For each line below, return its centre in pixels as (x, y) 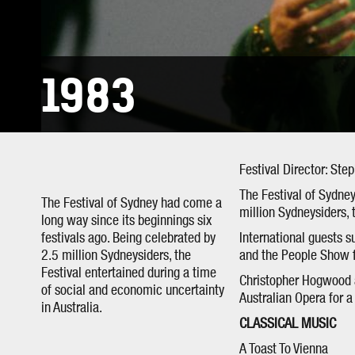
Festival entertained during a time (129, 273)
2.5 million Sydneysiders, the (116, 256)
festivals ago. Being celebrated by (128, 239)
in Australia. (72, 308)
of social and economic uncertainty (133, 291)
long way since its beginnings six (126, 221)
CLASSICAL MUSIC (288, 324)
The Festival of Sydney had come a (132, 204)
